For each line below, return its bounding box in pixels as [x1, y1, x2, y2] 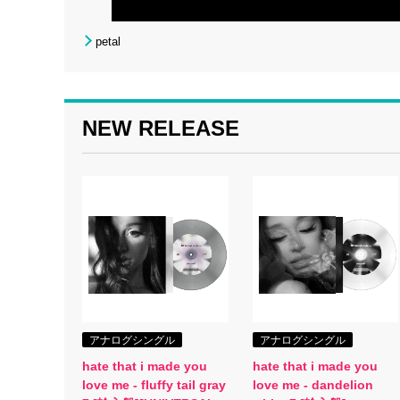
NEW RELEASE [82, 116, 239, 140]
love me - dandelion [252, 377, 373, 392]
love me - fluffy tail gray [82, 377, 226, 392]
